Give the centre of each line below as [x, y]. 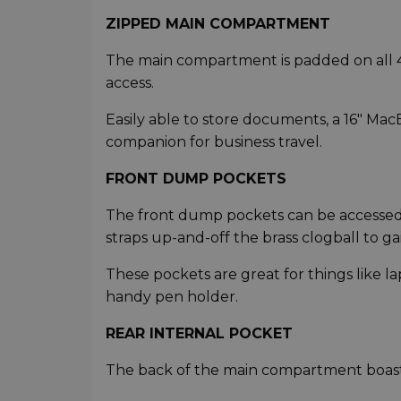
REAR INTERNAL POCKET [199, 334]
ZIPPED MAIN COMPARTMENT [218, 24]
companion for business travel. [214, 142]
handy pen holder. [172, 297]
